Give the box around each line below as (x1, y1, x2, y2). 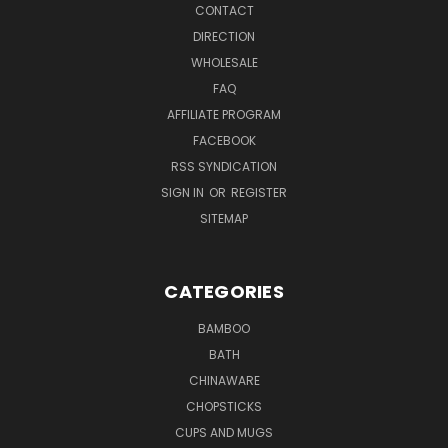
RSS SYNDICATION (171, 157, 277, 175)
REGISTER (231, 183, 287, 201)
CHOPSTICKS (186, 397, 262, 415)
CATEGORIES (164, 278, 284, 304)
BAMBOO (198, 319, 250, 337)
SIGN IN (161, 183, 207, 201)
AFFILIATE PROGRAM (167, 105, 281, 123)
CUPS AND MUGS (175, 423, 273, 441)
